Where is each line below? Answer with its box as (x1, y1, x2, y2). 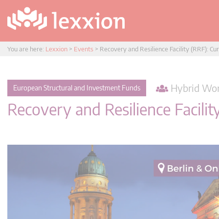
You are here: (7, 45, 45, 53)
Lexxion (45, 45, 67, 53)
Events (74, 45, 93, 53)
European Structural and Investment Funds (13, 84, 140, 92)
